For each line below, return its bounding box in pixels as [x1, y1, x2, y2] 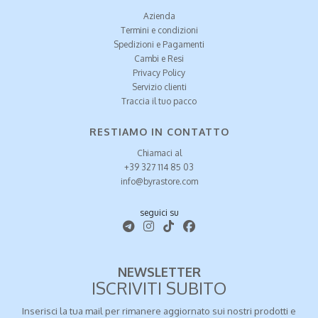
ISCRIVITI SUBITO [92, 276, 226, 299]
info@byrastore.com [120, 175, 198, 187]
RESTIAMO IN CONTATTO [89, 125, 229, 138]
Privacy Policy [133, 67, 185, 78]
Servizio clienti [131, 81, 187, 92]
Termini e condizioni [120, 24, 198, 35]
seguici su [139, 207, 179, 218]
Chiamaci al [136, 147, 182, 158]
